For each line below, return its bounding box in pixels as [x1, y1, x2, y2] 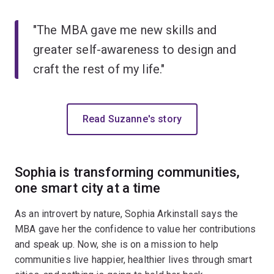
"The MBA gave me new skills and [33, 22, 217, 37]
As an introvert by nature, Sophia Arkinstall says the [15, 207, 239, 220]
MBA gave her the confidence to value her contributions [15, 223, 256, 235]
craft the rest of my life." [33, 61, 165, 76]
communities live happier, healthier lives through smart [15, 253, 252, 265]
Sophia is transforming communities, [15, 164, 240, 180]
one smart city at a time [15, 180, 160, 196]
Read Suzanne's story [82, 113, 182, 125]
